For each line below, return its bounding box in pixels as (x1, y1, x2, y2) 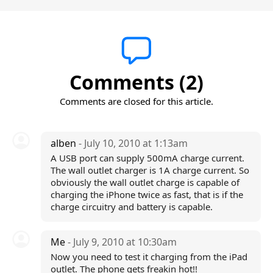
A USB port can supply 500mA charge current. (50, 152, 244, 164)
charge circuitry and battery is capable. (50, 200, 213, 213)
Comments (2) (69, 69, 204, 95)
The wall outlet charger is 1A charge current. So (50, 164, 249, 176)
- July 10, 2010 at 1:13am (78, 136, 188, 150)
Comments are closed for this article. (60, 95, 213, 107)
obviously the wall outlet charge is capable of (50, 176, 239, 188)
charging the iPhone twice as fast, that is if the (50, 188, 243, 200)
